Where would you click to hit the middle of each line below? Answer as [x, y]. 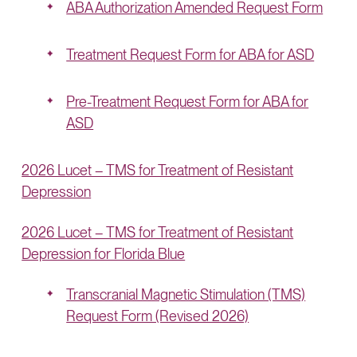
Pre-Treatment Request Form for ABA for [188, 102]
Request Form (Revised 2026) [158, 316]
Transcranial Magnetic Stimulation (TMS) [186, 294]
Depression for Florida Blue [104, 254]
